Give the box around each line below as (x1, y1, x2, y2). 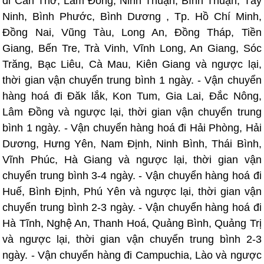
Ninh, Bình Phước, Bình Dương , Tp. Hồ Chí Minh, (2, 11, 262, 22)
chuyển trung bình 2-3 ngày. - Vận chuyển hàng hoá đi (2, 202, 262, 213)
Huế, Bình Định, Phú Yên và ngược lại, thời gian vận (2, 186, 262, 197)
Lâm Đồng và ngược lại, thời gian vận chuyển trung (2, 106, 262, 118)
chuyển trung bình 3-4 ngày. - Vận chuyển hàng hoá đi (2, 170, 262, 181)
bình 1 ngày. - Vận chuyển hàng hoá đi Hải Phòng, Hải (2, 122, 262, 134)
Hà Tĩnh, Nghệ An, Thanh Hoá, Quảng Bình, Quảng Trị (2, 217, 262, 229)
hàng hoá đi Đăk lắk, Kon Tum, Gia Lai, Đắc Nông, (2, 90, 262, 102)
